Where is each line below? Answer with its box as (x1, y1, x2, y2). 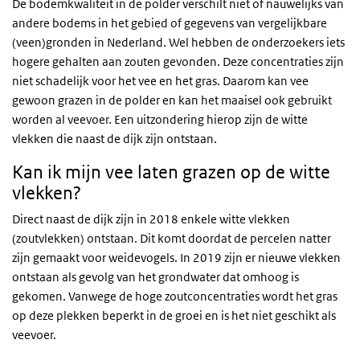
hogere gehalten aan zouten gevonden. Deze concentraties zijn (12, 54, 344, 69)
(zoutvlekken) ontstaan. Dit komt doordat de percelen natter (12, 231, 331, 246)
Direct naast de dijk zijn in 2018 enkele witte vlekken (12, 211, 290, 227)
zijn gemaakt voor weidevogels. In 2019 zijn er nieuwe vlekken (12, 250, 341, 265)
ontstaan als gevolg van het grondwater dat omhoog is (12, 269, 299, 284)
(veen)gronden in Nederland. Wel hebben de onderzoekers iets (12, 35, 345, 50)
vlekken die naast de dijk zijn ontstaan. (12, 131, 217, 146)
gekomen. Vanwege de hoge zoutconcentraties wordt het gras (12, 288, 337, 304)
